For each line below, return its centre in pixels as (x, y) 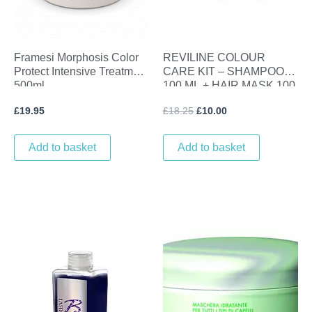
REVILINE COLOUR (214, 57)
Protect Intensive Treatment (81, 71)
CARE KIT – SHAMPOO (224, 71)
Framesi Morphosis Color (76, 57)
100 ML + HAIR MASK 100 (229, 85)
